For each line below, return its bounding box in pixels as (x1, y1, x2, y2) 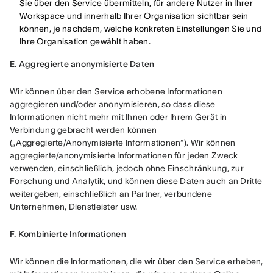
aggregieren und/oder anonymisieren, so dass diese (10, 99, 216, 109)
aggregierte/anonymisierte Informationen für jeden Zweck (10, 151, 238, 160)
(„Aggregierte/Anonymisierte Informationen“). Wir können (10, 138, 236, 147)
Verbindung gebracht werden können (10, 125, 157, 135)
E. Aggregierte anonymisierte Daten (10, 59, 155, 69)
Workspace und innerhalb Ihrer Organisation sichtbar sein (19, 11, 249, 21)
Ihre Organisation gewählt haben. (19, 37, 151, 46)
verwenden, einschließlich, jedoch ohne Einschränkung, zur (10, 163, 244, 173)
